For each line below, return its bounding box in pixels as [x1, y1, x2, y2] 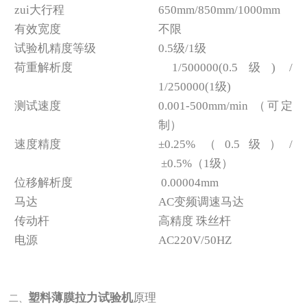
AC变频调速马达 [158, 195, 245, 208]
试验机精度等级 [14, 41, 96, 55]
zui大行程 [14, 3, 64, 16]
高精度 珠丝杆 [158, 214, 232, 228]
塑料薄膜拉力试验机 [28, 291, 134, 305]
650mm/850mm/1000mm [158, 3, 281, 16]
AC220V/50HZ [158, 233, 232, 247]
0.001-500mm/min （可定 [158, 99, 293, 112]
